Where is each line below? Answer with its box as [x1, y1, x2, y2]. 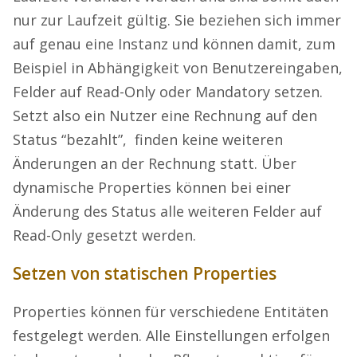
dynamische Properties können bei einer [13, 178, 291, 198]
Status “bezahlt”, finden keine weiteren [13, 130, 283, 150]
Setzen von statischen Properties [13, 262, 277, 285]
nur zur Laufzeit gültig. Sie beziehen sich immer [13, 10, 341, 30]
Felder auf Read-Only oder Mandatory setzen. [13, 82, 323, 102]
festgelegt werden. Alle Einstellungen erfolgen [13, 326, 330, 346]
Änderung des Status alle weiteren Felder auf [13, 202, 322, 222]
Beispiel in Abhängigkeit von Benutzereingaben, [13, 58, 343, 78]
